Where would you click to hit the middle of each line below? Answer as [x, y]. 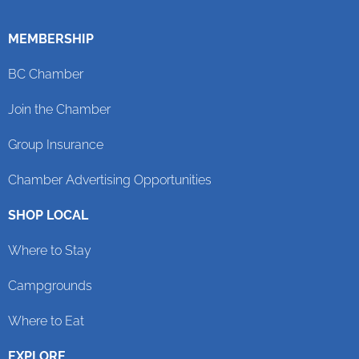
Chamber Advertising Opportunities [110, 179]
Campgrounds [50, 285]
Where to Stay [50, 250]
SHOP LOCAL [48, 215]
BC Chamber [46, 74]
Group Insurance [56, 144]
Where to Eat [46, 321]
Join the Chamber [59, 109]
